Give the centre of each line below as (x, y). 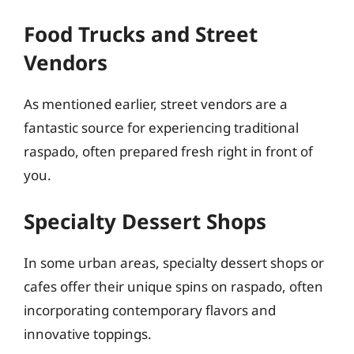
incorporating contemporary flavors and (150, 310)
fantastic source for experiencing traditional (161, 127)
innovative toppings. (88, 334)
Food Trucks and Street (141, 34)
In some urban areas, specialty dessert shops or (174, 263)
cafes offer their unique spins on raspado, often (173, 286)
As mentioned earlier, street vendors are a (156, 104)
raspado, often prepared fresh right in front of (168, 151)
